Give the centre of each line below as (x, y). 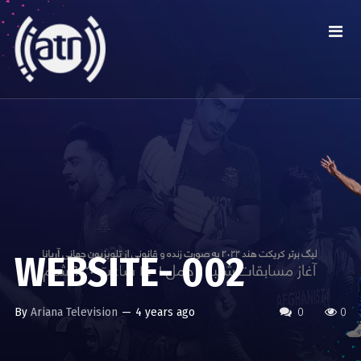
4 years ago (165, 312)
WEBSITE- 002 (129, 272)
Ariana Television (74, 312)
